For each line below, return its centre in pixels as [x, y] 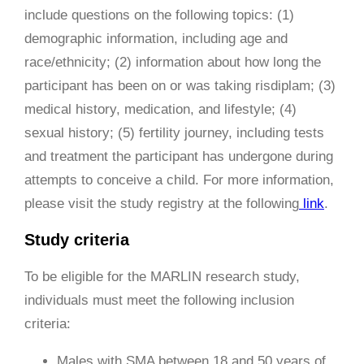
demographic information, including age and [156, 38]
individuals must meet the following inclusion [159, 300]
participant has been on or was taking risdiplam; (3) [180, 85]
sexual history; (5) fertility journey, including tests [174, 132]
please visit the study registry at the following [162, 203]
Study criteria [77, 239]
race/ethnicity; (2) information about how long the [173, 62]
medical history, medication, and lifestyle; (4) [160, 109]
